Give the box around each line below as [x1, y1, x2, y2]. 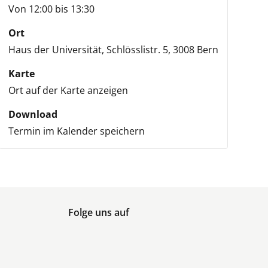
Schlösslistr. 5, [106, 43, 170, 56]
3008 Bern [172, 43, 218, 56]
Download [8, 108, 57, 121]
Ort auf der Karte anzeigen [8, 84, 128, 97]
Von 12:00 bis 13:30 [8, 2, 95, 16]
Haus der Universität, [8, 43, 104, 56]
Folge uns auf [68, 206, 129, 219]
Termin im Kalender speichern [8, 124, 145, 138]
